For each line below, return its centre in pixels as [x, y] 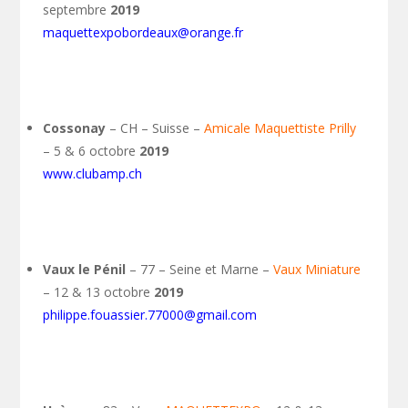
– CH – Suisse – [155, 128]
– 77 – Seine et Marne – [200, 269]
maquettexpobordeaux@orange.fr [143, 32]
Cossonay [75, 128]
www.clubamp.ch [93, 173]
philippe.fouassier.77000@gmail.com [150, 315]
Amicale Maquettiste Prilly [280, 128]
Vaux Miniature [317, 269]
